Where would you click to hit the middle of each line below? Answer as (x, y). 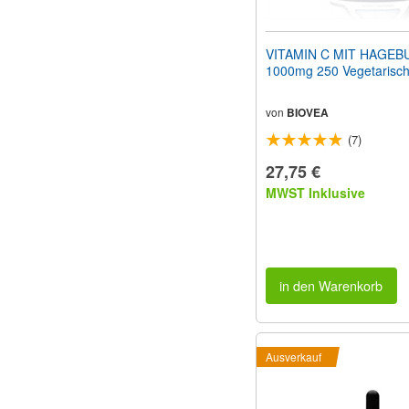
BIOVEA (308, 112)
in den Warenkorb (331, 286)
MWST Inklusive (315, 192)
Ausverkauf (294, 357)
